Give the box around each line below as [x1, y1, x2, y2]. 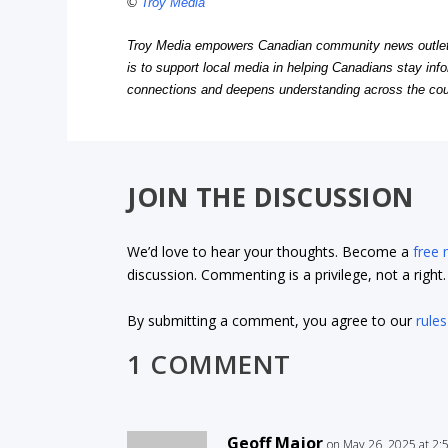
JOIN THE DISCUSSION [127, 179, 414, 216]
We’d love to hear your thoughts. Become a [127, 242, 414, 262]
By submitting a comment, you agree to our [127, 310, 417, 330]
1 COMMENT [127, 346, 291, 383]
